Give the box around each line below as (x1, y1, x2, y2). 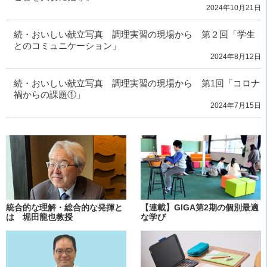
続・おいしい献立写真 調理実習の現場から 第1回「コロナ (13, 77, 260, 88)
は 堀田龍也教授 (6, 212, 73, 222)
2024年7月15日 (210, 101, 261, 110)
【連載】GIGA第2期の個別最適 (141, 203, 259, 213)
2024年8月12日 (210, 52, 261, 61)
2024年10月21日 (206, 4, 261, 13)
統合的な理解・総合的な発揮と (6, 203, 123, 213)
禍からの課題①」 (13, 89, 85, 100)
